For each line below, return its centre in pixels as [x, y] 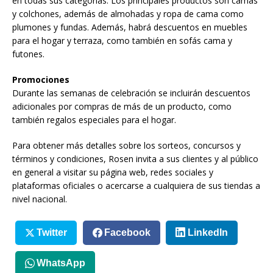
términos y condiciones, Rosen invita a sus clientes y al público [135, 158]
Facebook [127, 233]
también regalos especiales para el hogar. [94, 119]
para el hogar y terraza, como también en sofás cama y [122, 40]
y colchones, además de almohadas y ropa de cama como [128, 13]
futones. [28, 54]
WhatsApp [61, 263]
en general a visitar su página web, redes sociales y [113, 172]
